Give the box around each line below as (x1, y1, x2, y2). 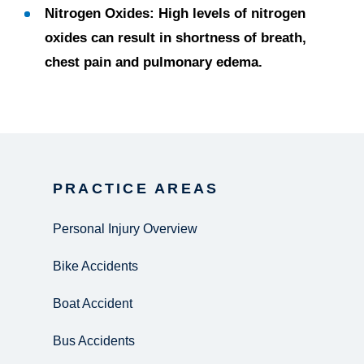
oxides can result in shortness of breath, (45, 30, 306, 45)
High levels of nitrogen (154, 6, 305, 21)
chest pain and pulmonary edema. (45, 54, 262, 70)
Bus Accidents (53, 334, 135, 348)
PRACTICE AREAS (53, 180, 219, 197)
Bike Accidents (53, 259, 138, 273)
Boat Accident (53, 297, 132, 310)
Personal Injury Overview (53, 222, 197, 236)
